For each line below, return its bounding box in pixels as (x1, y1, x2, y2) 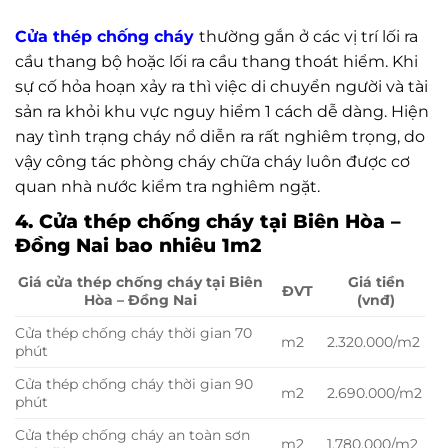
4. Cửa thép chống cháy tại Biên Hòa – (15, 208, 401, 233)
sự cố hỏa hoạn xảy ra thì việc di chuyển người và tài (15, 76, 428, 96)
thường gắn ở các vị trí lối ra (199, 26, 418, 46)
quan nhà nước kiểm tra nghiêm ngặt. (15, 176, 320, 196)
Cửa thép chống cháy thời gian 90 (15, 375, 253, 394)
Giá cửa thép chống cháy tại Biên (18, 273, 264, 292)
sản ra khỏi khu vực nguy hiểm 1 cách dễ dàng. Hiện (15, 101, 429, 121)
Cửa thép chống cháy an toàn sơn (15, 426, 250, 445)
